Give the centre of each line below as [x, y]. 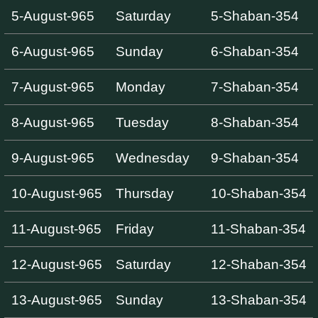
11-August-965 [56, 229]
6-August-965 [53, 51]
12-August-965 [56, 264]
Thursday [144, 193]
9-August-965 [53, 158]
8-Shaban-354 [254, 122]
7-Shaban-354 [254, 87]
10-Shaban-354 [258, 193]
